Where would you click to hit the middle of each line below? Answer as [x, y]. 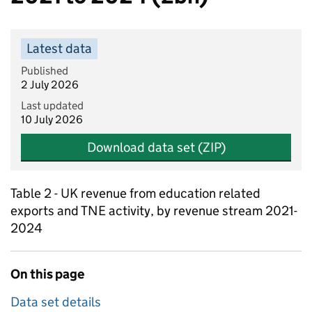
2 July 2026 [50, 85]
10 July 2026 [52, 119]
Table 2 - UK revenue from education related [135, 193]
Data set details [56, 302]
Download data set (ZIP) [156, 147]
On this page [47, 274]
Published [45, 71]
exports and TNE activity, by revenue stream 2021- [154, 211]
